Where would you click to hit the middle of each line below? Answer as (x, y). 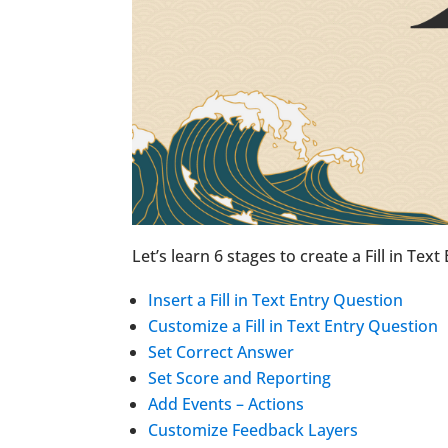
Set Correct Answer (221, 351)
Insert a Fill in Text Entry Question (275, 299)
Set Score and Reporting (239, 377)
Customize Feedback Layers (253, 429)
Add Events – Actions (226, 403)
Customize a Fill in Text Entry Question (293, 325)
